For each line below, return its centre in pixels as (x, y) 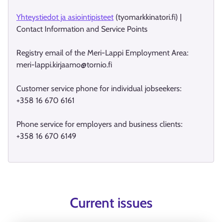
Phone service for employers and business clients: (99, 124)
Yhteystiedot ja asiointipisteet (65, 17)
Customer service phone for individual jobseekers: (99, 88)
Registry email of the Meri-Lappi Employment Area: (102, 53)
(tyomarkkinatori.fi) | (148, 17)
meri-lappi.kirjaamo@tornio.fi (64, 65)
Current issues (111, 203)
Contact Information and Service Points (82, 29)
